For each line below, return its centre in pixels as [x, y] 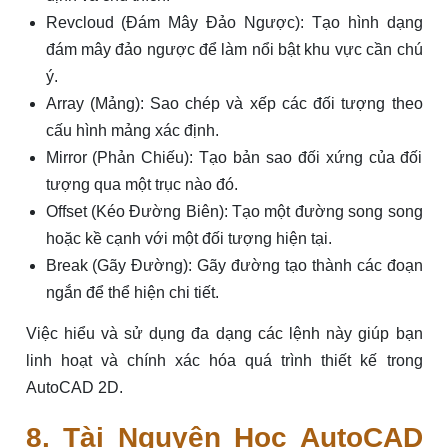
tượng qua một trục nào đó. [141, 185]
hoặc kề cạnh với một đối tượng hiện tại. [188, 239]
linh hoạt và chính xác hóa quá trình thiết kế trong [224, 361]
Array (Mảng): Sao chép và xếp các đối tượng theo [234, 104]
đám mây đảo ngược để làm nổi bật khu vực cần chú [234, 50]
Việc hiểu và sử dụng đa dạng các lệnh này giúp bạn [224, 334]
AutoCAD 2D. [74, 388]
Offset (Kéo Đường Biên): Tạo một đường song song [234, 212]
